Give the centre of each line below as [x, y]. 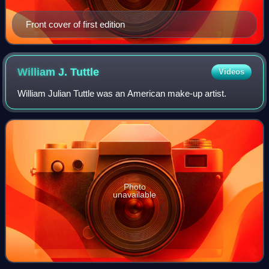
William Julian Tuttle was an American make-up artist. [122, 93]
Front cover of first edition [75, 24]
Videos [231, 71]
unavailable [134, 194]
